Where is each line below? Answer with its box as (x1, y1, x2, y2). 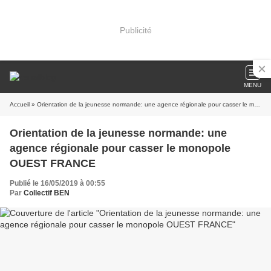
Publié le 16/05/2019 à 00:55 (10, 179, 105, 188)
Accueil (10, 101, 30, 108)
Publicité (119, 25, 152, 35)
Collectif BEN (24, 189, 70, 197)
